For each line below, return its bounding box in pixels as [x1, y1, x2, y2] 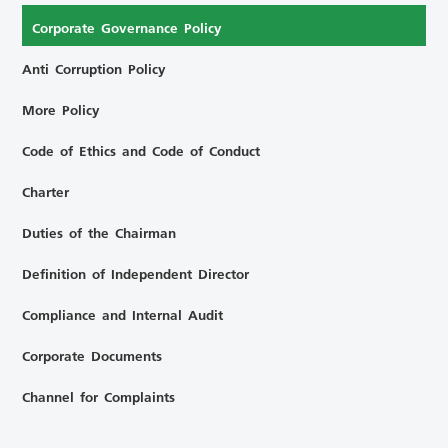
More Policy [22, 96, 101, 122]
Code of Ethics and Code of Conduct [22, 137, 261, 163]
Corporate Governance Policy [32, 14, 223, 40]
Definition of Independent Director [22, 260, 250, 286]
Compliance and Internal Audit [22, 301, 224, 327]
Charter [22, 178, 70, 204]
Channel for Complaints [22, 383, 176, 409]
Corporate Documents [22, 342, 163, 368]
